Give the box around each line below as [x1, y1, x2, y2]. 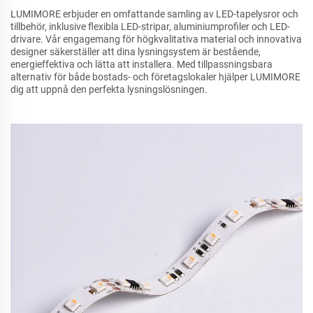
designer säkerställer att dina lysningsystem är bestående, [10, 46, 261, 58]
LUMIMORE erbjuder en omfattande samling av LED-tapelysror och [10, 8, 298, 20]
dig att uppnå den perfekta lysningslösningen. [10, 84, 208, 96]
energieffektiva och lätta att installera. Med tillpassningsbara [10, 59, 272, 71]
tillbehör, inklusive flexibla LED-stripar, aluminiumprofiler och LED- [10, 21, 290, 33]
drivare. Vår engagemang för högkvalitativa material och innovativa [10, 34, 302, 45]
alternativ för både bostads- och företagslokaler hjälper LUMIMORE [10, 71, 300, 83]
